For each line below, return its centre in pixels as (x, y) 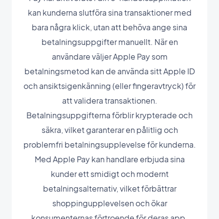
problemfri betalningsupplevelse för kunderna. (109, 144)
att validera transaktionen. (109, 100)
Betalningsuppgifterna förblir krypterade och (109, 115)
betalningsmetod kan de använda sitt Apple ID (109, 71)
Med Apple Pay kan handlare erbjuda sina (109, 159)
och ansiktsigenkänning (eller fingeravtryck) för (109, 86)
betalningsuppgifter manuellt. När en (109, 42)
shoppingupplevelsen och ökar (109, 203)
